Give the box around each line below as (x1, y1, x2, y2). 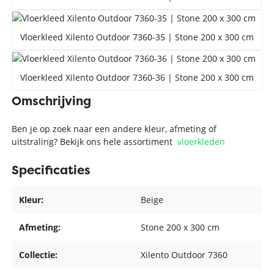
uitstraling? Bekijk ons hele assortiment (12, 135, 178, 147)
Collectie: (19, 249, 58, 261)
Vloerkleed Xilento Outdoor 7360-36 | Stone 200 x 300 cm (20, 71, 254, 83)
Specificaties (12, 161, 91, 179)
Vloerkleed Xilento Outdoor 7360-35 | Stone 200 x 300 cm (20, 31, 254, 43)
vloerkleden (177, 135, 226, 147)
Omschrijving (12, 92, 92, 109)
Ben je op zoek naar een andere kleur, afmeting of (12, 122, 217, 135)
